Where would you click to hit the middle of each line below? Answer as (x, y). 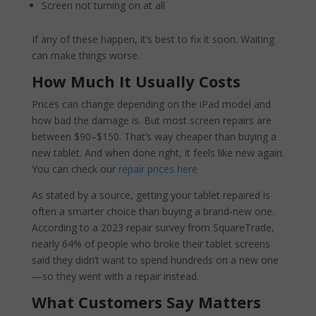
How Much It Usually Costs (136, 81)
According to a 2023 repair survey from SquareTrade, (153, 227)
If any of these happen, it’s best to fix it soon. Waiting (153, 39)
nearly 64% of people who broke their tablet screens (151, 243)
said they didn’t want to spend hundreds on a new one (155, 260)
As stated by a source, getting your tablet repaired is (151, 195)
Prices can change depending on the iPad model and (151, 104)
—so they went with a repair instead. (115, 276)
